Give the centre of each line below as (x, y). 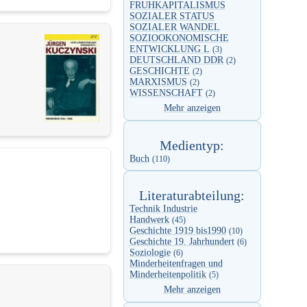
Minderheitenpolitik (168, 275)
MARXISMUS (158, 82)
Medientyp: (192, 146)
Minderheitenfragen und (176, 264)
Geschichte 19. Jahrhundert (182, 242)
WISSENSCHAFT (166, 93)
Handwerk (149, 220)
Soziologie (150, 253)
